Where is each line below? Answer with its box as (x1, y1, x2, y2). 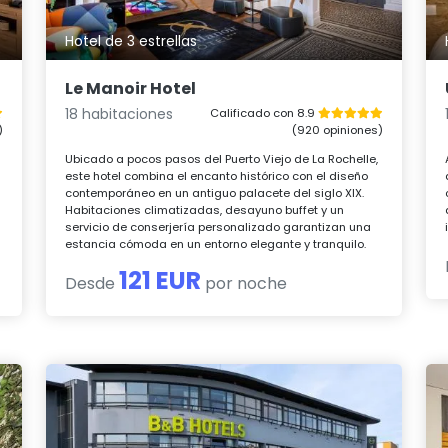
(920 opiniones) (291, 122, 383, 139)
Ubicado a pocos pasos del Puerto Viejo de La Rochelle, (65, 151, 379, 168)
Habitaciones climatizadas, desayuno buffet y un (65, 202, 345, 219)
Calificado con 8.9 (209, 105, 318, 122)
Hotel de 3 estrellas (65, 31, 198, 52)
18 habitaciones (65, 104, 174, 125)
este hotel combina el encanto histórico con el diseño (65, 168, 369, 185)
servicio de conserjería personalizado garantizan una (65, 219, 372, 236)
